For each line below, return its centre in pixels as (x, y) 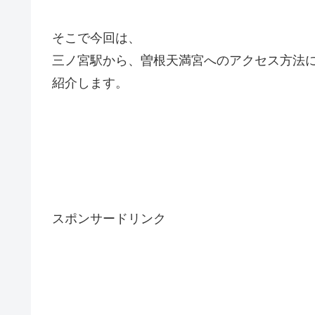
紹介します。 (90, 83)
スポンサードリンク (109, 218)
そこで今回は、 (96, 38)
